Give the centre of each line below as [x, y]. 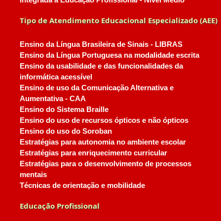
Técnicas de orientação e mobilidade [82, 185]
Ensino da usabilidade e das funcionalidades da [101, 66]
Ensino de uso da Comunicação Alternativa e [96, 88]
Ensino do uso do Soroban [66, 131]
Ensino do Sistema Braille [64, 110]
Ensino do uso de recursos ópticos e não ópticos [104, 120]
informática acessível [56, 77]
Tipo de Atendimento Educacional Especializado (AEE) [118, 20]
